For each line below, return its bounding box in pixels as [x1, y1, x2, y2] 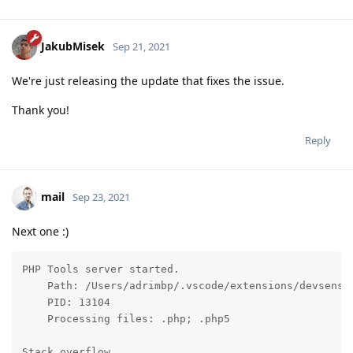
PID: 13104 [21, 296, 110, 309]
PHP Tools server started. [21, 263, 180, 276]
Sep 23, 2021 [72, 189, 130, 204]
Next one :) [12, 223, 69, 239]
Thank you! [12, 102, 69, 117]
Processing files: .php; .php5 [21, 313, 230, 325]
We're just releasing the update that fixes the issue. [12, 72, 284, 88]
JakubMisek [41, 38, 105, 54]
